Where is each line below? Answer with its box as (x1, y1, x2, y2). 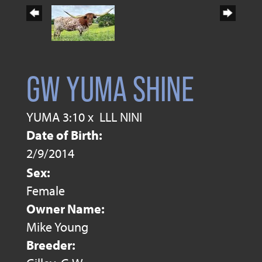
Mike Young (26, 218, 88, 235)
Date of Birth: (26, 126, 102, 143)
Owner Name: (26, 200, 105, 217)
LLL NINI (99, 108, 142, 125)
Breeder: (26, 236, 75, 253)
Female (26, 182, 65, 199)
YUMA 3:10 (26, 108, 85, 125)
